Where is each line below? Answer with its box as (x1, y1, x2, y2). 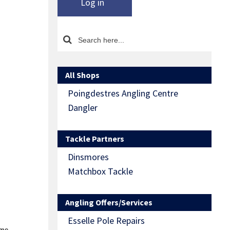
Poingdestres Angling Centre (68, 87, 178, 100)
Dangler (68, 102, 98, 114)
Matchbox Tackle (68, 165, 133, 178)
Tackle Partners (65, 133, 124, 144)
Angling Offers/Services (65, 197, 152, 208)
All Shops (65, 70, 100, 81)
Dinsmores (68, 151, 109, 163)
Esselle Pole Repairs (68, 215, 145, 227)
